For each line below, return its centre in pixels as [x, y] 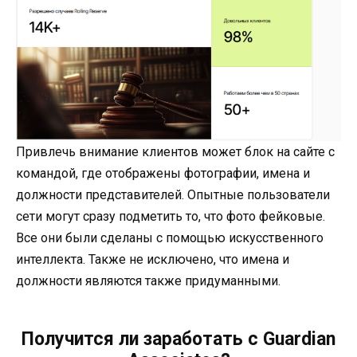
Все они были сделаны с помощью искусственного [170, 237]
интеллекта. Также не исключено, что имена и [153, 259]
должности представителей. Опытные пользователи [173, 194]
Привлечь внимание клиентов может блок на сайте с [175, 151]
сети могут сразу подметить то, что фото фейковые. [171, 216]
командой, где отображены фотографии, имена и [163, 173]
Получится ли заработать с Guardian [178, 339]
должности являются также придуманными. [148, 280]
